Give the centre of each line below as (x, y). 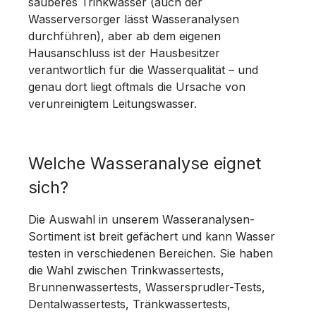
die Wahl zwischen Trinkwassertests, (126, 270)
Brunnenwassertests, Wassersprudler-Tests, (147, 287)
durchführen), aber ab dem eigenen (124, 36)
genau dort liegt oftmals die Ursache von (137, 87)
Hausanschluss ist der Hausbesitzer (124, 53)
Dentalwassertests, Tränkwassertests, (129, 304)
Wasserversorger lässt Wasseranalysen (134, 19)
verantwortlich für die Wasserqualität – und (143, 70)
